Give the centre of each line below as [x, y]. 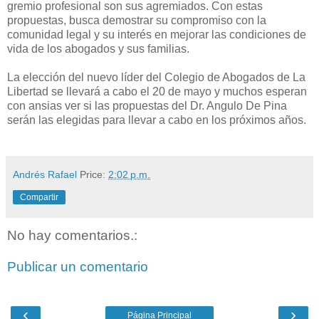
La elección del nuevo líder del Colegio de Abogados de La [156, 78]
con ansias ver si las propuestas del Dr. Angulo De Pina [147, 106]
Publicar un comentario [78, 266]
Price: [94, 175]
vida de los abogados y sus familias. [98, 49]
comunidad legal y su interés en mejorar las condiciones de [157, 35]
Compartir [39, 198]
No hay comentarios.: [72, 236]
